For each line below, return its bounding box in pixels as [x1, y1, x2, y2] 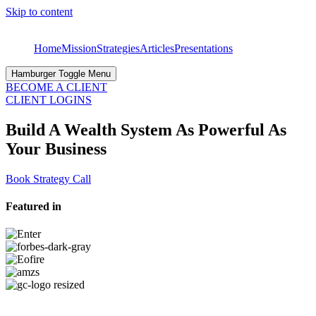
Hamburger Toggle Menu [11, 68, 111, 79]
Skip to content [6, 6, 73, 18]
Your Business [6, 139, 107, 158]
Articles [140, 42, 174, 54]
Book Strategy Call [6, 172, 91, 185]
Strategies [97, 42, 140, 54]
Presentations [174, 42, 233, 54]
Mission [61, 42, 97, 54]
